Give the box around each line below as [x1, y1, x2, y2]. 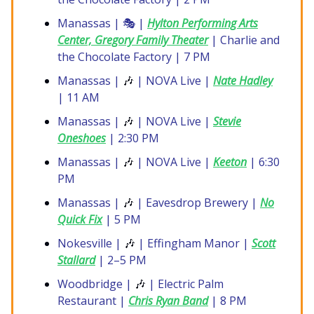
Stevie [213, 114, 241, 130]
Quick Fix [57, 212, 102, 228]
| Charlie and [208, 32, 280, 48]
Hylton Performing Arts [147, 15, 258, 32]
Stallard [57, 252, 95, 268]
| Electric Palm [146, 276, 224, 292]
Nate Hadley [213, 73, 273, 89]
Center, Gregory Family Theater [57, 32, 208, 48]
